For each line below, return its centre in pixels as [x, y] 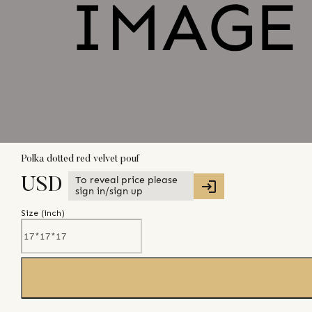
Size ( [32, 213]
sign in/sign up [109, 192]
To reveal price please [126, 180]
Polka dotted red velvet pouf [80, 159]
